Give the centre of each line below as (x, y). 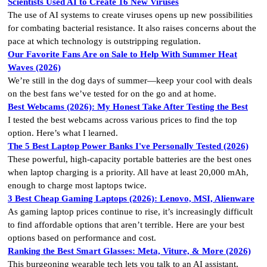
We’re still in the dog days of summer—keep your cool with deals (130, 80)
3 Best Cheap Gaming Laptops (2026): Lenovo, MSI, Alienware (131, 198)
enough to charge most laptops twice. (77, 185)
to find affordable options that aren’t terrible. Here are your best (126, 224)
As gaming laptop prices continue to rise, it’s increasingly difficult (130, 211)
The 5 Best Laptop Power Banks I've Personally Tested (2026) (128, 146)
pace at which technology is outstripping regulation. (104, 41)
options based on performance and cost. (82, 237)
